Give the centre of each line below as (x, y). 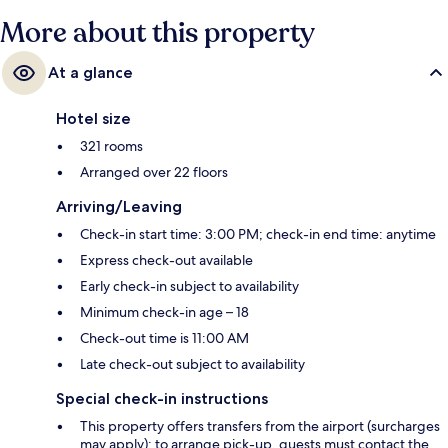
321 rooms (111, 145)
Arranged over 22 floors (154, 171)
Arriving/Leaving (119, 206)
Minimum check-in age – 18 (164, 311)
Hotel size (93, 118)
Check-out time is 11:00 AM (164, 337)
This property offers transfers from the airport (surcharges (260, 425)
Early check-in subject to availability (189, 285)
